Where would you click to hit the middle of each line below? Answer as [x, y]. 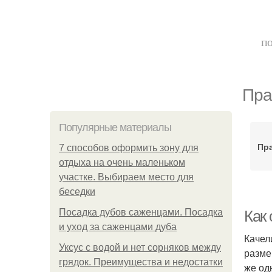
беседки [77, 192]
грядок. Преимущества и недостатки [141, 262]
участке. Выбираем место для [126, 177]
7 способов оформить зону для [129, 148]
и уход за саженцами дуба [118, 227]
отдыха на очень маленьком [122, 162]
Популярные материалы [115, 127]
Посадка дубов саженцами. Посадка [141, 212]
